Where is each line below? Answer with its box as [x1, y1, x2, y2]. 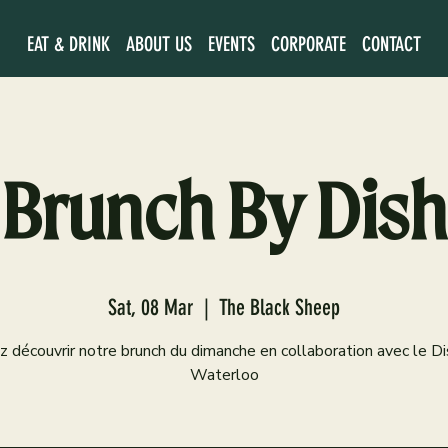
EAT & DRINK [27, 31, 110, 56]
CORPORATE [271, 31, 346, 56]
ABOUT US [126, 31, 192, 56]
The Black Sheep [219, 293, 340, 321]
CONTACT [362, 31, 421, 56]
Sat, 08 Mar [108, 293, 194, 321]
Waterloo [189, 363, 259, 386]
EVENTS [208, 31, 255, 56]
